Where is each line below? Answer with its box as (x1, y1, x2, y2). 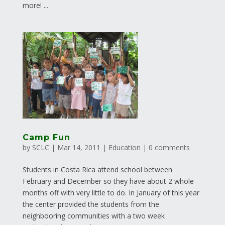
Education (108, 143, 141, 153)
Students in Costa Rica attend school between (22, 165, 172, 175)
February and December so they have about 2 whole (22, 176, 194, 186)
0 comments (148, 143, 190, 153)
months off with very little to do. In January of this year (22, 188, 199, 198)
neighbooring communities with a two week (22, 211, 165, 221)
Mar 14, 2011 (57, 143, 100, 153)
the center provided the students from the (22, 199, 159, 209)
